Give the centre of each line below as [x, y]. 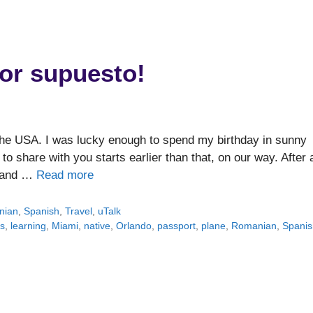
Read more [65, 175]
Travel [79, 211]
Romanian [254, 226]
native [97, 226]
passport [177, 226]
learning [29, 226]
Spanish [42, 211]
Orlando [134, 226]
